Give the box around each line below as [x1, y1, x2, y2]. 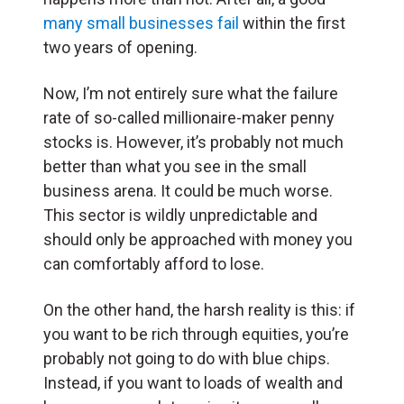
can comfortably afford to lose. [43, 253, 264, 273]
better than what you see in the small [43, 156, 307, 176]
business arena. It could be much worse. [43, 180, 333, 200]
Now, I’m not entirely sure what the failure [43, 83, 338, 103]
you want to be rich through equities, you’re [43, 324, 349, 344]
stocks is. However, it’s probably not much [43, 132, 344, 151]
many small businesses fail [43, 13, 239, 32]
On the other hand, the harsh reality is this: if [43, 299, 355, 319]
